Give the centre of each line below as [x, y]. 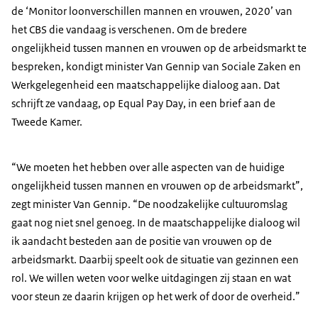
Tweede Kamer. [47, 122]
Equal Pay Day [150, 104]
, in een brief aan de [229, 104]
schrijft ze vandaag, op [65, 104]
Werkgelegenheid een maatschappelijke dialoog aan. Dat [146, 85]
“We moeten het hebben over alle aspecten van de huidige [148, 168]
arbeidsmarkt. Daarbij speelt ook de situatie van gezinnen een [155, 260]
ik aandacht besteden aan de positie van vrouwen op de [142, 241]
